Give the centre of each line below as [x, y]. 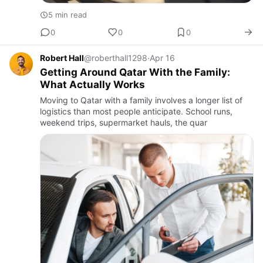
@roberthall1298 [116, 58]
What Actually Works [92, 85]
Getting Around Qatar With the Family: [135, 73]
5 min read [68, 15]
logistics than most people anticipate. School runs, [136, 112]
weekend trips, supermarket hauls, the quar [124, 123]
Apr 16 [162, 58]
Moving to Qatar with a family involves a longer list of [141, 100]
